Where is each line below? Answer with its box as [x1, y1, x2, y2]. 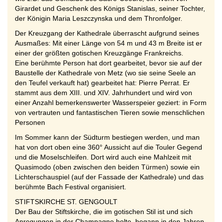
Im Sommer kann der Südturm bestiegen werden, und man [15, 133, 200, 141]
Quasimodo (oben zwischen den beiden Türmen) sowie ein [15, 163, 200, 171]
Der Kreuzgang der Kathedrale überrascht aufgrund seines [15, 29, 199, 37]
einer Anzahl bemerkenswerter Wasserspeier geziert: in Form [15, 99, 207, 107]
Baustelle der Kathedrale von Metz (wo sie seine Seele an [15, 69, 196, 77]
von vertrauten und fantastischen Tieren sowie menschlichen [15, 109, 205, 116]
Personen [15, 118, 45, 126]
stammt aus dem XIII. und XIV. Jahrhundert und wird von [15, 89, 192, 97]
